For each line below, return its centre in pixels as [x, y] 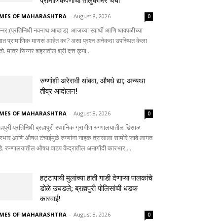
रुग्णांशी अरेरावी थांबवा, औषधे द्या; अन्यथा [92, 81]
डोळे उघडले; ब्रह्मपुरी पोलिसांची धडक [89, 189]
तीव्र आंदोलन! [59, 92]
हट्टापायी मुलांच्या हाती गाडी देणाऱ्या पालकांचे [96, 178]
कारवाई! [50, 199]
